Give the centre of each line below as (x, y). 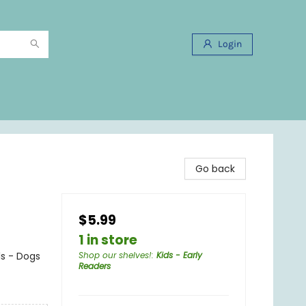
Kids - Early (179, 255)
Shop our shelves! (115, 255)
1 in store (108, 240)
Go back (215, 169)
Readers (95, 266)
